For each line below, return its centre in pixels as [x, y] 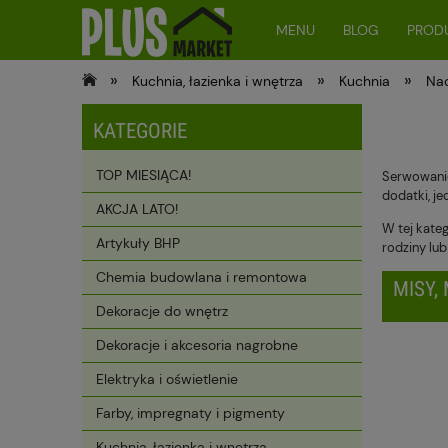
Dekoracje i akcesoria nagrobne [197, 345]
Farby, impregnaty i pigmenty [190, 413]
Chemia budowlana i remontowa [201, 277]
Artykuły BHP [138, 243]
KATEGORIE [140, 131]
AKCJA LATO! [137, 209]
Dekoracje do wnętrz [162, 311]
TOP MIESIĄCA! [143, 175]
